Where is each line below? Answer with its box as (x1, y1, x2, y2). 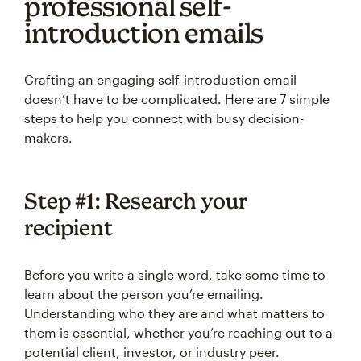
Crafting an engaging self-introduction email (24, 72, 297, 87)
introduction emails (24, 17, 263, 48)
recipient (24, 214, 113, 240)
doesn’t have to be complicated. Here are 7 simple (24, 91, 330, 106)
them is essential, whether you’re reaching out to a (24, 325, 333, 340)
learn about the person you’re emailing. (24, 286, 263, 301)
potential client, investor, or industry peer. (24, 344, 280, 359)
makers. (24, 130, 73, 145)
